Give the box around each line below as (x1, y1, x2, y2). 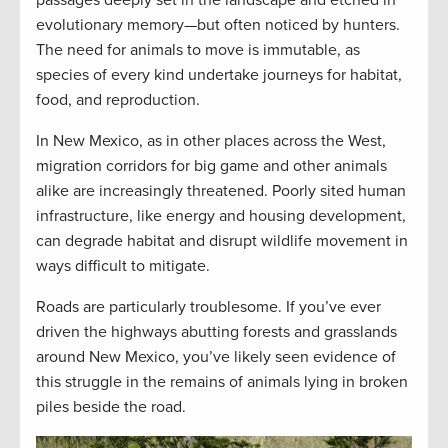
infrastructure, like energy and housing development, (36, 205, 406, 226)
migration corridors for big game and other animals (36, 155, 387, 176)
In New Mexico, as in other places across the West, (36, 130, 386, 151)
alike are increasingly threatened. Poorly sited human (36, 180, 406, 201)
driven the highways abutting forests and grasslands (36, 321, 397, 342)
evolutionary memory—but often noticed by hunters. (36, 14, 400, 35)
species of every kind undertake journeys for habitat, (36, 64, 402, 85)
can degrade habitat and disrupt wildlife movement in (36, 230, 408, 251)
